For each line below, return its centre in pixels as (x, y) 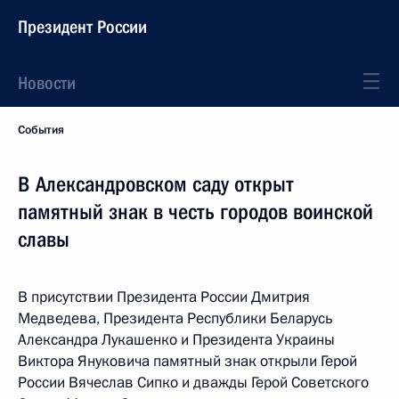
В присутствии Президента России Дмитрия (164, 297)
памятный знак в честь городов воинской (195, 212)
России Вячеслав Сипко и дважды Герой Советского (193, 383)
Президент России (82, 27)
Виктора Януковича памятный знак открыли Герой (187, 361)
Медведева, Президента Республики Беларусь (175, 318)
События (41, 130)
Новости (47, 83)
